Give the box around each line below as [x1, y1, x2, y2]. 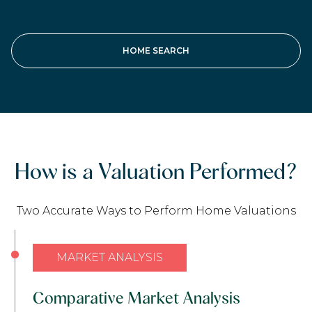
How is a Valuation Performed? [15, 157, 297, 185]
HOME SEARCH [123, 45, 189, 56]
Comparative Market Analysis [33, 288, 240, 309]
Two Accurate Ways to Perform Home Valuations [16, 204, 296, 218]
